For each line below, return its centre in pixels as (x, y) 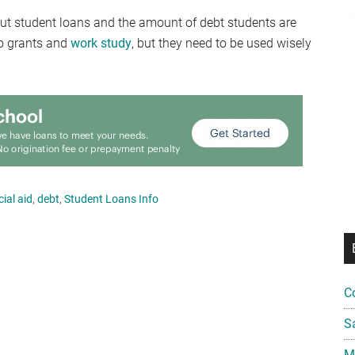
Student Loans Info (111, 199)
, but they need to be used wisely (221, 43)
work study (101, 43)
